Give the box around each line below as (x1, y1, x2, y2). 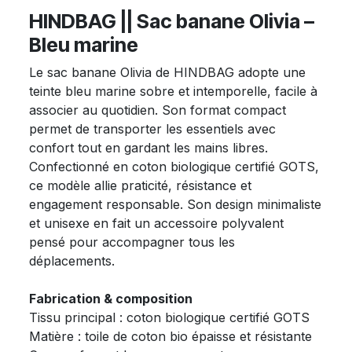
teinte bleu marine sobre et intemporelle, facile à (29, 82, 318, 99)
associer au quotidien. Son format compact (29, 101, 287, 118)
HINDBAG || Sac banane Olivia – (29, 9, 315, 33)
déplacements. (29, 252, 115, 269)
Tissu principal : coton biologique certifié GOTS (29, 309, 310, 325)
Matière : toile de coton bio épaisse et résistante (29, 328, 313, 344)
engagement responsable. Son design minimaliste (29, 196, 322, 212)
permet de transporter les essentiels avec (29, 120, 277, 137)
